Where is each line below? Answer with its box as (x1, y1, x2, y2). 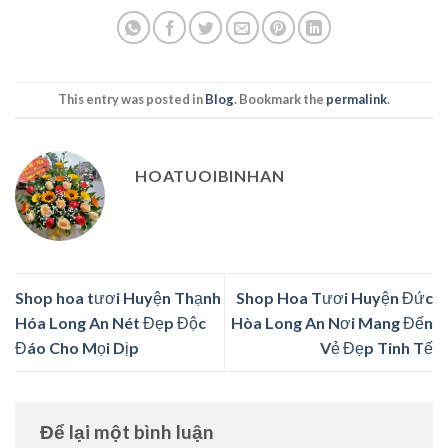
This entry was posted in (58, 91, 205, 108)
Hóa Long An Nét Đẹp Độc (15, 312, 206, 332)
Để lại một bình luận (40, 420, 218, 444)
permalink (326, 91, 387, 108)
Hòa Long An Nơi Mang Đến (231, 312, 433, 332)
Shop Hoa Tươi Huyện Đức (236, 287, 433, 307)
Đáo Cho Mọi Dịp (15, 337, 139, 357)
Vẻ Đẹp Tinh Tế (320, 337, 433, 357)
